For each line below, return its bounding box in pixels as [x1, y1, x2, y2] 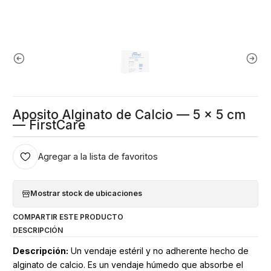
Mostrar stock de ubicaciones [30, 189, 142, 198]
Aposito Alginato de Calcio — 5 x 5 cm [13, 106, 246, 122]
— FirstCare [13, 117, 85, 132]
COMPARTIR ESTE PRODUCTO [13, 212, 123, 222]
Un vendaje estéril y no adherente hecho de [68, 245, 249, 256]
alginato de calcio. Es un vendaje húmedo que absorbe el [13, 259, 243, 270]
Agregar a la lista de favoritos [38, 151, 158, 162]
